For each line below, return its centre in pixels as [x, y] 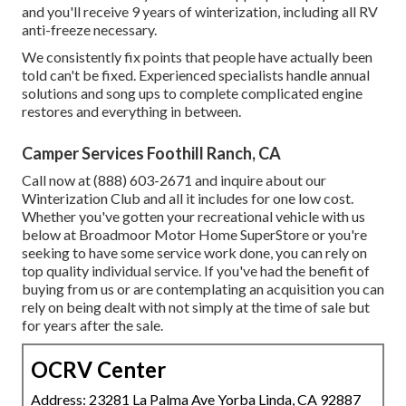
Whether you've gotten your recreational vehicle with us [193, 217]
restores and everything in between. [131, 111]
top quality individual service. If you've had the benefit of [196, 271]
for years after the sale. [92, 325]
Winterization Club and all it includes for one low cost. [188, 198]
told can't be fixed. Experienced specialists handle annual [196, 75]
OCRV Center [98, 370]
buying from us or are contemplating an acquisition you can [203, 289]
